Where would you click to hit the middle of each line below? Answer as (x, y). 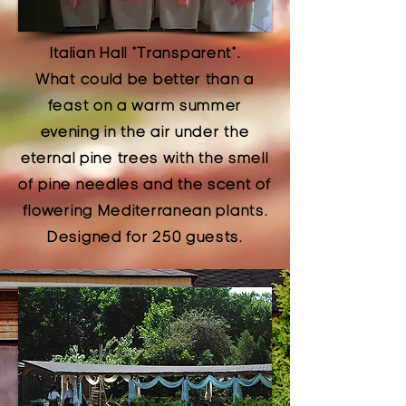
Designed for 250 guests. (145, 237)
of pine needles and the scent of (145, 184)
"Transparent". (186, 53)
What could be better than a (145, 79)
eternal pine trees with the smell (145, 158)
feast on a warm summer (145, 105)
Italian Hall (91, 53)
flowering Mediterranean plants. (145, 210)
